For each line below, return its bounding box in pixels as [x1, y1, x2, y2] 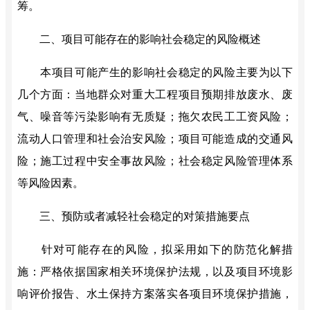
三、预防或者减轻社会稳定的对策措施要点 [39, 210, 250, 223]
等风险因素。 [17, 177, 84, 190]
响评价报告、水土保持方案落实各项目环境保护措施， [17, 288, 293, 300]
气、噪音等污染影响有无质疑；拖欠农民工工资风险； [17, 111, 293, 123]
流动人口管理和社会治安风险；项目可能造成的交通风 [17, 133, 293, 145]
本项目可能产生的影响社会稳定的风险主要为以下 [40, 66, 293, 79]
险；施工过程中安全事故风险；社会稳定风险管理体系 [17, 155, 293, 167]
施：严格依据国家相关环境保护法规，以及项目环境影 [17, 266, 293, 278]
